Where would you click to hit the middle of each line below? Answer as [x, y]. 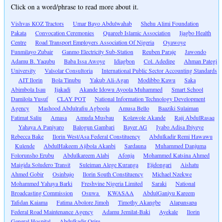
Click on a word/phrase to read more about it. [75, 7]
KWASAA [121, 193]
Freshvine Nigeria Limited [112, 184]
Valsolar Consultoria [69, 71]
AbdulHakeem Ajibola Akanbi [80, 146]
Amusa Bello [134, 108]
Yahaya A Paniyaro [41, 127]
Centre [19, 42]
